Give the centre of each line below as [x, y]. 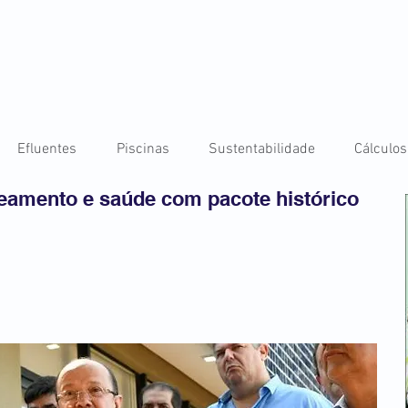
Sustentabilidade [261, 149]
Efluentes [47, 149]
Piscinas [143, 149]
